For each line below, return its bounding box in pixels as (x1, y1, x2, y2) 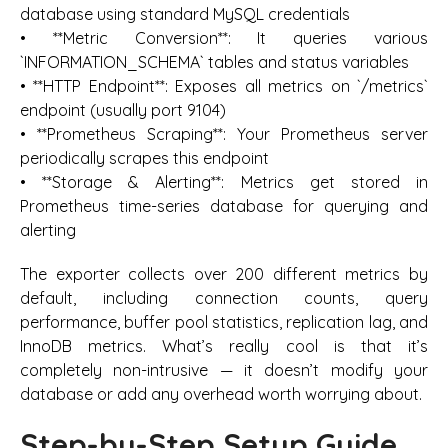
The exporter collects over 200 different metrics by (20, 264, 428, 285)
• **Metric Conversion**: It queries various (20, 28, 428, 49)
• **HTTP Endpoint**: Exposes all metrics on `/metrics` (20, 76, 428, 97)
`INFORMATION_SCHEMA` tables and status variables (20, 52, 409, 73)
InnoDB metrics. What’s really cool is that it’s (20, 336, 428, 357)
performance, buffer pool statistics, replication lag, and (20, 312, 428, 333)
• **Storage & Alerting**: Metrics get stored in (20, 172, 428, 193)
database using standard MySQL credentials (20, 4, 350, 25)
